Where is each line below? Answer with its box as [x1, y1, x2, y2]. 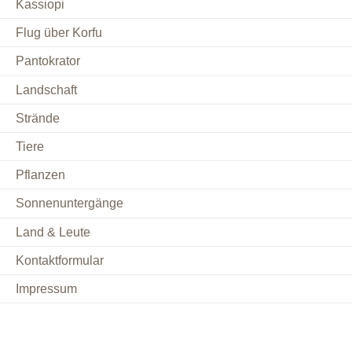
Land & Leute [16, 225, 90, 239]
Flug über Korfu [16, 26, 102, 40]
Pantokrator [16, 54, 80, 68]
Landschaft [16, 82, 77, 97]
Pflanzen [16, 168, 65, 182]
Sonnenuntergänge [16, 196, 123, 211]
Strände [16, 111, 60, 125]
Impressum [16, 282, 77, 296]
